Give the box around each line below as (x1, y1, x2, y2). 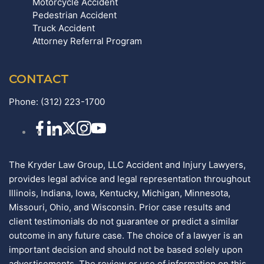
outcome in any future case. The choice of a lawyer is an (9, 230, 243, 242)
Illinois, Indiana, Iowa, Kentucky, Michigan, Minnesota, (9, 187, 230, 199)
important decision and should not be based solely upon (9, 244, 243, 256)
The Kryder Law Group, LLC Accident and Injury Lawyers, (9, 159, 246, 171)
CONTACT (9, 72, 69, 87)
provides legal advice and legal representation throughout (9, 173, 250, 185)
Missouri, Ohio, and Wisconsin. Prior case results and (9, 202, 230, 213)
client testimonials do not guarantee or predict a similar (9, 216, 239, 227)
